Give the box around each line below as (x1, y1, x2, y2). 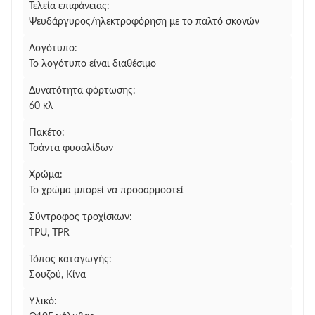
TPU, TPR (29, 228, 70, 238)
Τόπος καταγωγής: (29, 255, 112, 264)
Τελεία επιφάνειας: (29, 1, 110, 11)
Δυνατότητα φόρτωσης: (29, 86, 136, 96)
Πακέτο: (29, 128, 65, 138)
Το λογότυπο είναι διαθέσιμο (29, 59, 156, 69)
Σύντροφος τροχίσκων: (29, 212, 132, 222)
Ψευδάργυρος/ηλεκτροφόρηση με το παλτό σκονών (29, 17, 259, 27)
